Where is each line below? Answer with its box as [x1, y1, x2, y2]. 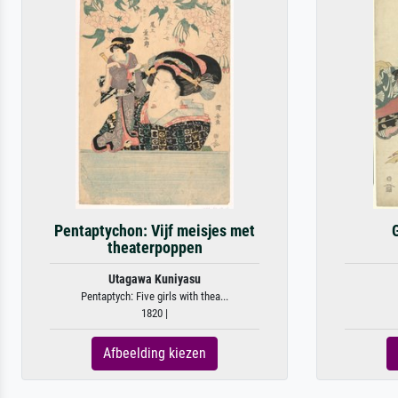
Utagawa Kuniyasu [108, 271, 201, 287]
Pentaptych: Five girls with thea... [81, 289, 228, 303]
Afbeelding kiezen [103, 344, 206, 362]
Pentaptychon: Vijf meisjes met [54, 221, 255, 240]
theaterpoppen [107, 238, 203, 257]
